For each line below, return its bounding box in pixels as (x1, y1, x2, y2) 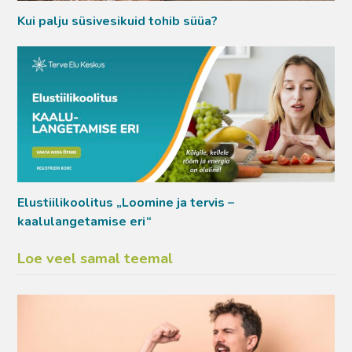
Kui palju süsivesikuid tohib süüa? (17, 12, 218, 30)
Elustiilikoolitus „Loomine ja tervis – (17, 194, 235, 212)
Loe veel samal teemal (17, 248, 174, 269)
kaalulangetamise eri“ (17, 213, 152, 231)
